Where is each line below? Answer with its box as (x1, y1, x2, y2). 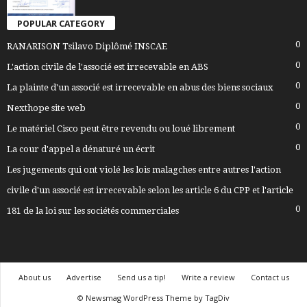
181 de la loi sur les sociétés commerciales (7, 206, 179, 217)
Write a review (181, 272, 235, 283)
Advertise (66, 272, 101, 283)
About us (18, 272, 51, 283)
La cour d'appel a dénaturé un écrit (7, 144, 155, 155)
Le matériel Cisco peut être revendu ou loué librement (7, 123, 235, 134)
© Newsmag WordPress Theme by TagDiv (77, 293, 230, 304)
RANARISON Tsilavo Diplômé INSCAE (7, 41, 167, 52)
